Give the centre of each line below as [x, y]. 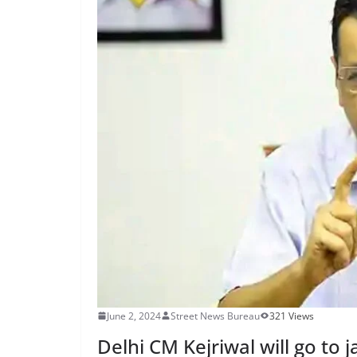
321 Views [292, 316]
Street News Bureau [215, 316]
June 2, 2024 [134, 316]
